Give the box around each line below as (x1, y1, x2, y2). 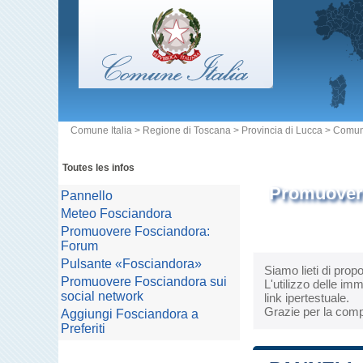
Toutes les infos (62, 162, 135, 173)
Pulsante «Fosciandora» (61, 257, 202, 271)
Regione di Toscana (143, 125, 231, 136)
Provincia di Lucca (241, 125, 322, 136)
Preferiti (61, 322, 105, 335)
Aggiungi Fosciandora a (61, 307, 199, 321)
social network (61, 289, 143, 303)
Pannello (61, 189, 113, 203)
